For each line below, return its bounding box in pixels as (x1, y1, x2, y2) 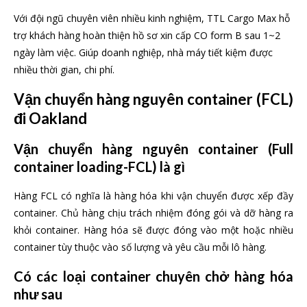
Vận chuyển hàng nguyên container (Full (14, 140, 293, 157)
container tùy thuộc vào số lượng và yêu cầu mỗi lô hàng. (14, 240, 267, 254)
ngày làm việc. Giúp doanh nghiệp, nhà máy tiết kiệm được (14, 45, 273, 59)
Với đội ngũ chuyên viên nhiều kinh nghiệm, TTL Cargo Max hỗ (14, 11, 290, 25)
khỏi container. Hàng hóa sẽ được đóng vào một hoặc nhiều (14, 223, 293, 236)
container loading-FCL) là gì (14, 158, 185, 175)
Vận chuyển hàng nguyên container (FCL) (14, 89, 293, 108)
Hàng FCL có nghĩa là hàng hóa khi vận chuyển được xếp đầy (14, 188, 293, 202)
